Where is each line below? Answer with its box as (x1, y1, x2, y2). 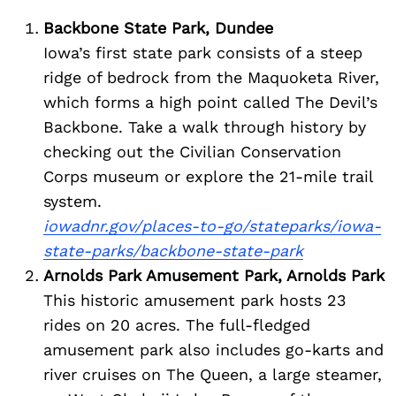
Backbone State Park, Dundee (43, 19, 273, 38)
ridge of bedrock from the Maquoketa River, (43, 68, 379, 88)
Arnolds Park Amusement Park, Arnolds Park (43, 266, 385, 286)
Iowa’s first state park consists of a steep (43, 43, 362, 63)
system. (43, 192, 102, 211)
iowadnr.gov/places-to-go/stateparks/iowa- (43, 217, 381, 236)
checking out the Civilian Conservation (43, 142, 341, 162)
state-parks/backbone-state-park (43, 241, 303, 261)
